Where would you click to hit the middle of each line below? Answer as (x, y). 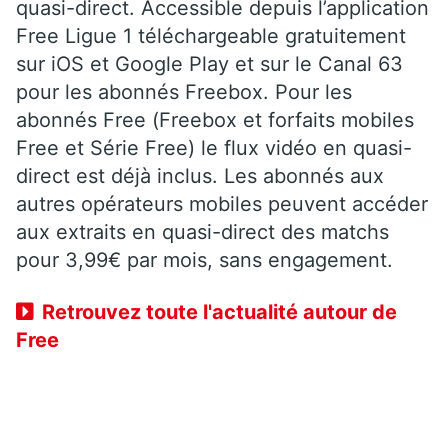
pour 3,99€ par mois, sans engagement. (204, 260)
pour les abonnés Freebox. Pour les (184, 92)
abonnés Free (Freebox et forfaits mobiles (215, 120)
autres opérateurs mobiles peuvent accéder (222, 204)
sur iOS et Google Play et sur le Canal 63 (209, 64)
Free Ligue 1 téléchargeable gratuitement (211, 36)
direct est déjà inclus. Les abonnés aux (200, 176)
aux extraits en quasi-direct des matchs (202, 232)
